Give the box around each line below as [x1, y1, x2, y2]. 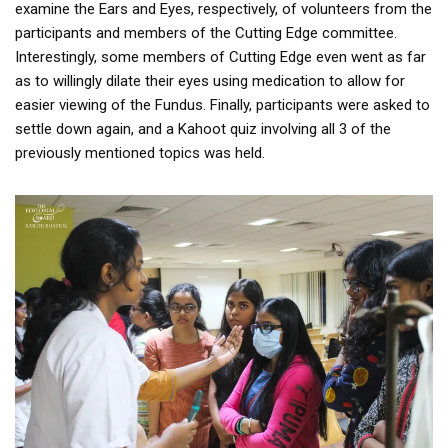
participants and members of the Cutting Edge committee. [15, 23, 397, 42]
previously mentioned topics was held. [15, 143, 265, 162]
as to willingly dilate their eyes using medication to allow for [15, 71, 405, 90]
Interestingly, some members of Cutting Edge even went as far [15, 47, 426, 66]
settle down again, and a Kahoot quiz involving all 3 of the [15, 119, 391, 138]
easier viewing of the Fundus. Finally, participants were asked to [15, 95, 430, 114]
